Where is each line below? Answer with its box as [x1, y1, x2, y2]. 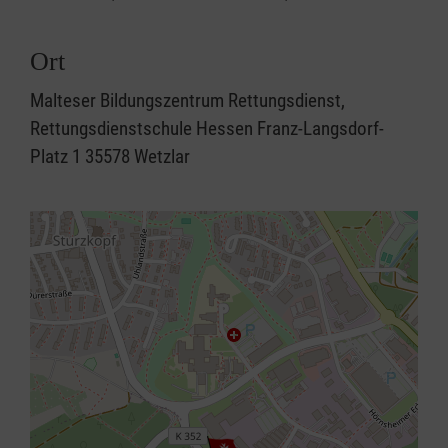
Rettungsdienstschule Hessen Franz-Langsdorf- [30, 117, 384, 140]
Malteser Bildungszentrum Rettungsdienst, [30, 89, 345, 112]
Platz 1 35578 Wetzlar [30, 145, 190, 168]
